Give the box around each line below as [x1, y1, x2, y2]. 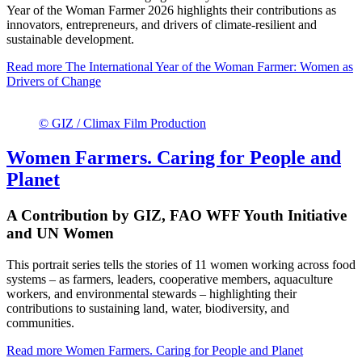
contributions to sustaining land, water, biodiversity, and [6, 301, 289, 315]
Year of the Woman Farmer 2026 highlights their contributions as [6, 3, 336, 17]
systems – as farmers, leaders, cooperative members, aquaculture [6, 271, 333, 286]
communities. [6, 315, 74, 330]
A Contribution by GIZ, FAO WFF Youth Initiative [6, 206, 347, 224]
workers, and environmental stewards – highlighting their [6, 286, 297, 301]
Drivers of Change [6, 74, 101, 88]
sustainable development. [6, 32, 134, 46]
